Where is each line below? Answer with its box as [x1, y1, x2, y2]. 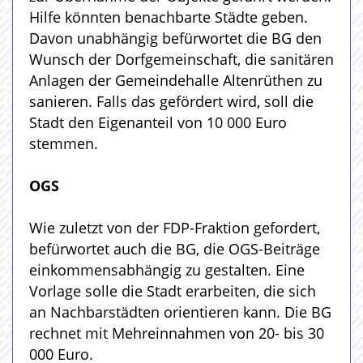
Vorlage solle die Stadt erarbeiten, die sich [29, 280, 316, 301]
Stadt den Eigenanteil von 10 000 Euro [29, 112, 287, 132]
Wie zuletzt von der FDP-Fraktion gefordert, [29, 217, 320, 237]
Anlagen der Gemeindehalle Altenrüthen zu [29, 70, 322, 90]
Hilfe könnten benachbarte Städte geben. [29, 6, 308, 27]
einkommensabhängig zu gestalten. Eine [29, 259, 305, 280]
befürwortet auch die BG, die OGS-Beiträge [29, 238, 320, 258]
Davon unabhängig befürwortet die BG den [29, 28, 322, 48]
